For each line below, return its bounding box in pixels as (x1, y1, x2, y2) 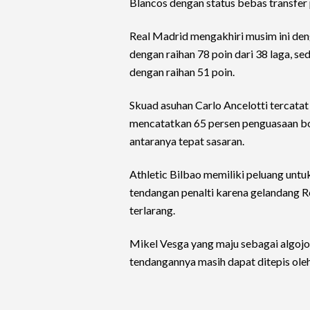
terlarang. (129, 203, 175, 217)
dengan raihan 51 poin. (129, 65, 235, 78)
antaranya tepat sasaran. (129, 134, 244, 147)
